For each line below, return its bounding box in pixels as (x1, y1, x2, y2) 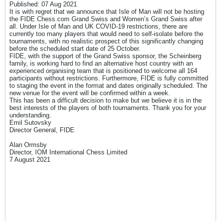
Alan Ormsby (9, 141, 47, 148)
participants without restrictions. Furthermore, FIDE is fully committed (9, 74, 208, 82)
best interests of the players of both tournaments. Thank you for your (9, 104, 206, 111)
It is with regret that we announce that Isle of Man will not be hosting (9, 8, 204, 15)
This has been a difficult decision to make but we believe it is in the (9, 97, 202, 104)
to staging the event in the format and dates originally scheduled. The (9, 82, 207, 89)
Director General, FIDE (9, 126, 74, 134)
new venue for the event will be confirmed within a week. (9, 89, 170, 97)
